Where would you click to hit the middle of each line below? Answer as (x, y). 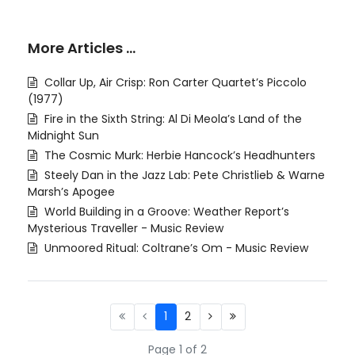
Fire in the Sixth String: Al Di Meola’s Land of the (172, 119)
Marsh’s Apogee (71, 192)
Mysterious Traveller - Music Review (126, 229)
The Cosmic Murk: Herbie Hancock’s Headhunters (178, 156)
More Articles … (82, 48)
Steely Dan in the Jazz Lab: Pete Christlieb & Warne (183, 176)
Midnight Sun (63, 136)
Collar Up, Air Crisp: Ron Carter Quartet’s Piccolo (174, 83)
